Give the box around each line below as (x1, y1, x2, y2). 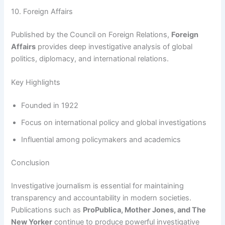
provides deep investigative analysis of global (36, 42, 193, 52)
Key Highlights (11, 78, 61, 87)
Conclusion (11, 158, 50, 168)
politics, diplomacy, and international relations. (11, 54, 169, 64)
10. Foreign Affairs (11, 7, 73, 17)
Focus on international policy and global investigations (21, 118, 207, 128)
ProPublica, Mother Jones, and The (83, 205, 206, 215)
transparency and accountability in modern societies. (11, 193, 192, 203)
